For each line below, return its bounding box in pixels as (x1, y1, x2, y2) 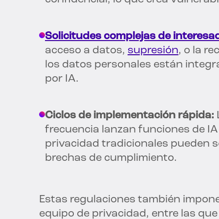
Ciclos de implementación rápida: (45, 110, 214, 122)
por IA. (45, 73, 79, 85)
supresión (128, 45, 178, 57)
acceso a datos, (45, 45, 128, 57)
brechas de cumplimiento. (45, 153, 177, 164)
